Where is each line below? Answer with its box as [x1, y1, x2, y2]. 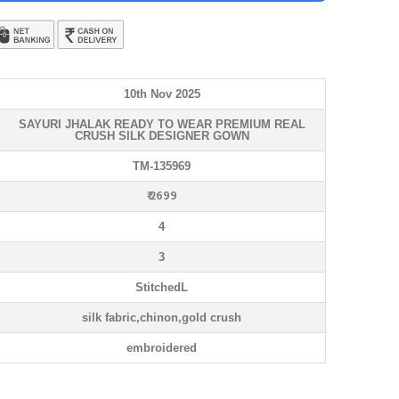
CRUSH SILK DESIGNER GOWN [74, 129, 249, 142]
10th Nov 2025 [123, 87, 200, 101]
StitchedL [135, 281, 188, 294]
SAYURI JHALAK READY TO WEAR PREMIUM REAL [18, 118, 305, 131]
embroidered [126, 341, 197, 354]
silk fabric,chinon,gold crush [82, 311, 241, 324]
